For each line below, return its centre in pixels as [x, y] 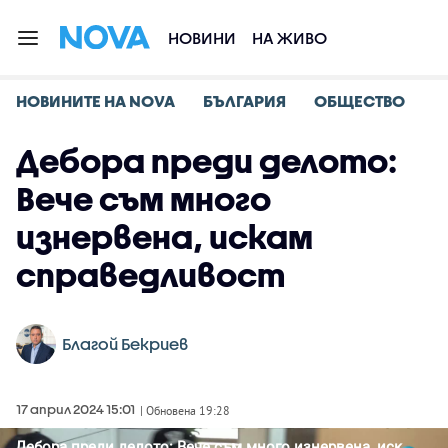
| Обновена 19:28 [185, 410]
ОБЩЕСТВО [359, 100]
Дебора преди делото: [206, 160]
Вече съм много [143, 198]
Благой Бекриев [125, 343]
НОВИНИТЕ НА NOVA [95, 100]
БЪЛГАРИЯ [244, 100]
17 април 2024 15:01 [75, 409]
